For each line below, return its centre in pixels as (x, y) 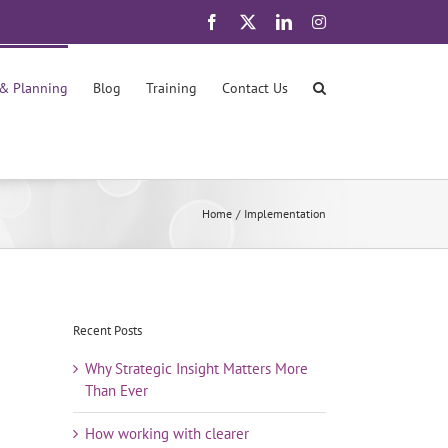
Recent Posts (107, 331)
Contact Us (255, 88)
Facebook (250, 21)
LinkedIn (320, 21)
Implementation (285, 213)
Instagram (356, 21)
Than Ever (116, 390)
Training (171, 88)
